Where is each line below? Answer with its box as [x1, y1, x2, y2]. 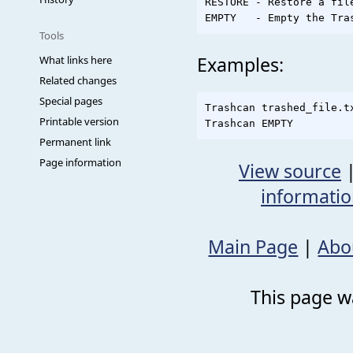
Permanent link [39, 135, 111, 149]
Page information [39, 155, 121, 169]
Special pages [39, 94, 102, 108]
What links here [39, 53, 112, 67]
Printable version [39, 114, 119, 128]
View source [239, 158, 341, 184]
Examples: [197, 51, 284, 77]
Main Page [208, 233, 299, 259]
